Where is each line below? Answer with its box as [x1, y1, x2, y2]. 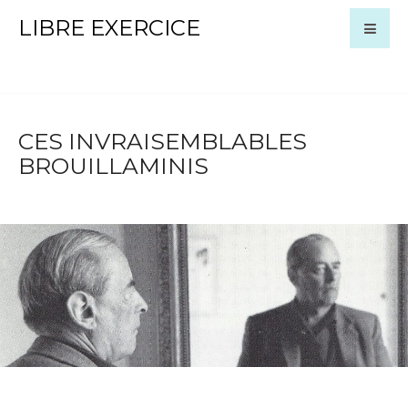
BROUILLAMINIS [18, 152, 209, 179]
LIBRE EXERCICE [18, 15, 200, 41]
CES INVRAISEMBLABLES [18, 127, 307, 155]
